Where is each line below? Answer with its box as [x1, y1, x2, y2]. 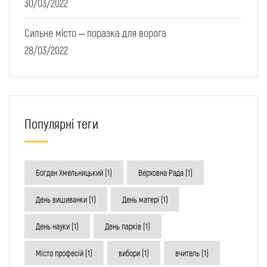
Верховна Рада [138, 167, 184, 178]
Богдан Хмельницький [36, 167, 103, 178]
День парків [105, 221, 141, 232]
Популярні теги [24, 116, 98, 132]
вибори [119, 248, 140, 259]
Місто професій [36, 248, 83, 259]
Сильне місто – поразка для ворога [24, 26, 166, 40]
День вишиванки [36, 194, 87, 205]
